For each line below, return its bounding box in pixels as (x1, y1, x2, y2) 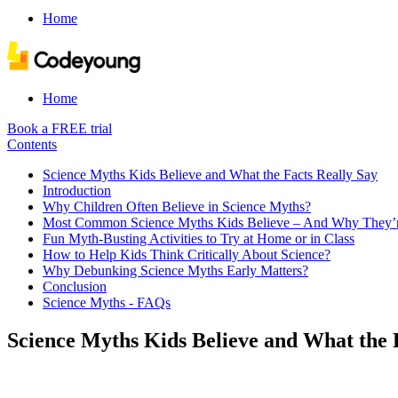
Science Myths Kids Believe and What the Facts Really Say (43, 167, 378, 182)
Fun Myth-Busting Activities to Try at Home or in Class (43, 231, 354, 246)
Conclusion (43, 279, 107, 294)
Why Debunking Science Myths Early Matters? (43, 263, 308, 278)
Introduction (43, 183, 111, 198)
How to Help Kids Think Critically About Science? (43, 247, 330, 262)
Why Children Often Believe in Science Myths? (43, 199, 311, 214)
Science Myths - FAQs (43, 295, 171, 310)
